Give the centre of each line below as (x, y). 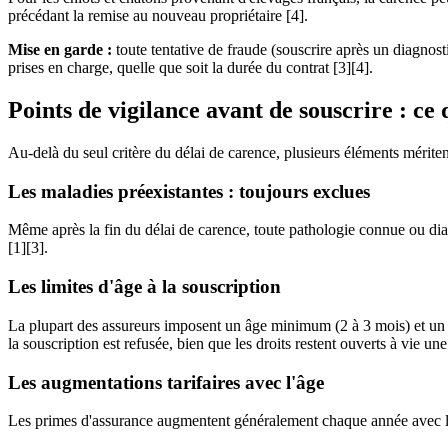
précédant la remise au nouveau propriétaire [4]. (158, 16)
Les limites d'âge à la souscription (144, 287)
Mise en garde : (60, 50)
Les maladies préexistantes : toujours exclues (189, 191)
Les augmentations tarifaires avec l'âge (166, 382)
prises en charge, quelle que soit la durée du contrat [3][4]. (190, 68)
